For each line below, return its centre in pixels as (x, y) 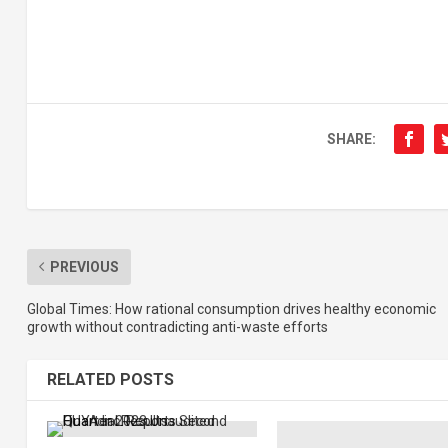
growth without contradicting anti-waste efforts (177, 326)
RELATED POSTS (110, 379)
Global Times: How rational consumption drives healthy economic (231, 308)
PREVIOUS (84, 266)
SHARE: (351, 138)
